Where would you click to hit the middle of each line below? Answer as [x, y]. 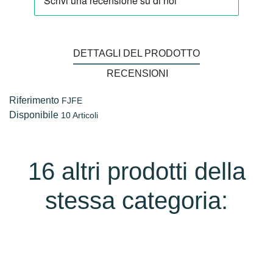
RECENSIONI [138, 74]
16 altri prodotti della [136, 172]
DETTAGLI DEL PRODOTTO [136, 54]
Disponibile [34, 115]
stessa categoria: [136, 201]
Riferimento [34, 101]
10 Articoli [80, 115]
